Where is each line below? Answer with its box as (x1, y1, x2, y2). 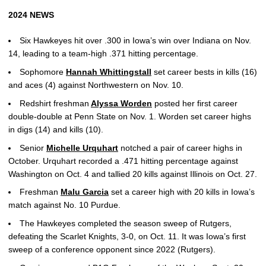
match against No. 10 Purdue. (8, 200, 121, 210)
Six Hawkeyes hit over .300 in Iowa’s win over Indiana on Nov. (20, 36, 251, 46)
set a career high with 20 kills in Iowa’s (109, 187, 255, 197)
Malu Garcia (61, 187, 109, 197)
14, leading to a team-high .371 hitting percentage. (8, 49, 198, 59)
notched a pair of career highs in (118, 142, 242, 153)
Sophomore (20, 67, 66, 77)
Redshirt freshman (20, 98, 89, 108)
